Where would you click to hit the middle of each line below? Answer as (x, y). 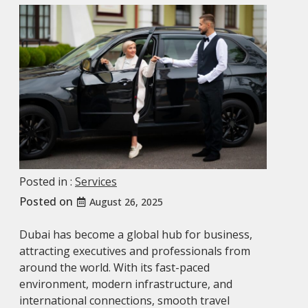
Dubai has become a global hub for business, (136, 235)
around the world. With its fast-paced (114, 268)
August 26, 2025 (126, 202)
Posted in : (47, 182)
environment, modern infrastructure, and (126, 284)
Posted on (47, 202)
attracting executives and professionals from (135, 251)
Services (96, 182)
